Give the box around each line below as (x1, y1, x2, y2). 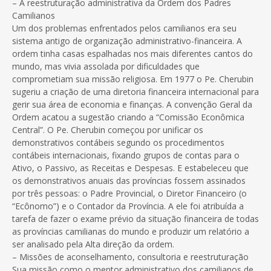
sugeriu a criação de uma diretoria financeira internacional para (12, 86, 259, 98)
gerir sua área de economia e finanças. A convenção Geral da (12, 99, 252, 111)
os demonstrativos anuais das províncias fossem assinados (12, 175, 246, 187)
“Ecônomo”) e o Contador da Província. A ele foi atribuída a (12, 200, 244, 212)
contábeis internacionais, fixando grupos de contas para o (12, 149, 240, 162)
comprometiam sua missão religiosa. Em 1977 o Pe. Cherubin (12, 73, 253, 85)
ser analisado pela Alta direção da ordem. (12, 238, 174, 250)
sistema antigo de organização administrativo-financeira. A (12, 35, 242, 47)
